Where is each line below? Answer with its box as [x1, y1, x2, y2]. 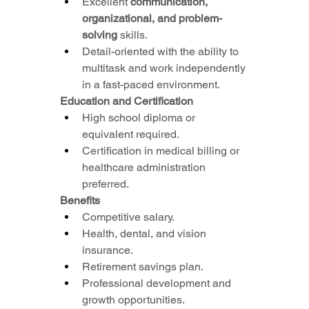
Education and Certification [60, 94, 194, 108]
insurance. [82, 243, 134, 257]
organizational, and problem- [82, 12, 223, 26]
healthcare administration [82, 161, 206, 175]
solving [82, 28, 118, 42]
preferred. [82, 177, 130, 191]
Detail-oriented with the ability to [82, 45, 239, 59]
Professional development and [82, 277, 232, 290]
